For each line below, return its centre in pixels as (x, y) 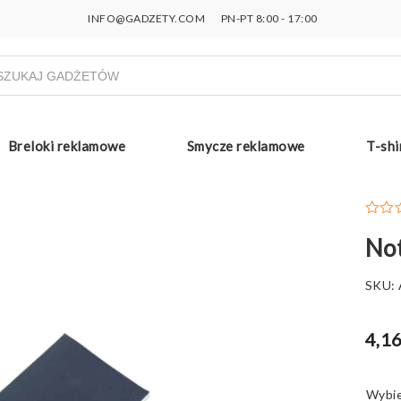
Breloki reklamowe (66, 145)
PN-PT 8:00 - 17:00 (268, 18)
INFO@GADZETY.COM (147, 18)
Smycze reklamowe (246, 145)
